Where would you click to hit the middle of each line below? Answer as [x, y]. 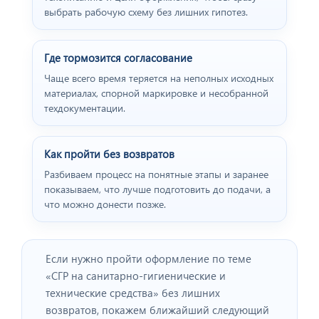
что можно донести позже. [105, 204]
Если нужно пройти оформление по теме [148, 259]
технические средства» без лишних [133, 293]
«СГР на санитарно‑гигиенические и [136, 276]
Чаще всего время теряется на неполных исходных [159, 78]
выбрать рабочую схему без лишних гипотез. [146, 12]
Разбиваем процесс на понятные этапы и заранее [156, 174]
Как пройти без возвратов [109, 154]
